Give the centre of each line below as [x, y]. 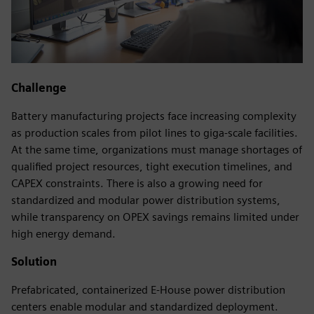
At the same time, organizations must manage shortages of [157, 149]
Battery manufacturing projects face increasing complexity [154, 116]
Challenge [39, 88]
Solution [34, 261]
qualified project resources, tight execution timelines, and [152, 166]
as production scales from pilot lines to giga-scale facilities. [155, 132]
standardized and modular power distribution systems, [146, 200]
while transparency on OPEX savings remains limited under [155, 217]
